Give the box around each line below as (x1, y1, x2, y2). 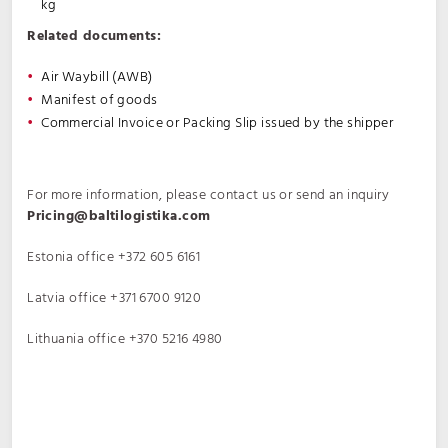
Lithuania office (27, 328, 129, 351)
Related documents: (27, 25, 161, 48)
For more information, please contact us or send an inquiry (27, 184, 390, 207)
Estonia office (27, 246, 118, 269)
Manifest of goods (41, 89, 158, 112)
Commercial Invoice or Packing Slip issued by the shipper (41, 112, 394, 135)
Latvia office (27, 287, 111, 310)
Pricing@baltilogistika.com (27, 205, 211, 228)
